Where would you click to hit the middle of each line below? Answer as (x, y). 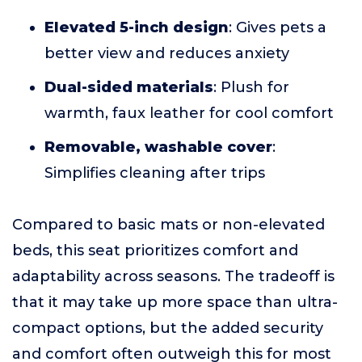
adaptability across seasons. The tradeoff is (173, 276)
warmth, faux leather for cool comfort (189, 113)
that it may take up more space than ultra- (175, 302)
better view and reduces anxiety (167, 53)
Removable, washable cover (158, 147)
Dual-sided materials (129, 87)
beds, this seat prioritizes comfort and (155, 250)
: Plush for (251, 87)
